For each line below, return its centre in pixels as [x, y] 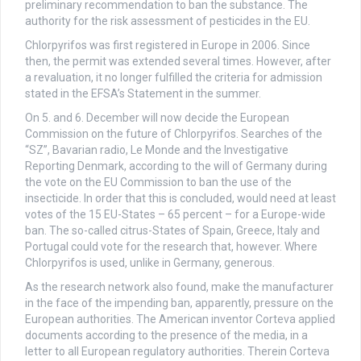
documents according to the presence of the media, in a [166, 336]
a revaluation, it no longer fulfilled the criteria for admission [174, 78]
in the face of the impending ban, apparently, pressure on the [179, 303]
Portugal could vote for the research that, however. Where [171, 247]
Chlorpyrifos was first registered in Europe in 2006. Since [168, 46]
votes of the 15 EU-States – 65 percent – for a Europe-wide [175, 215]
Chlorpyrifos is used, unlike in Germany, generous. [150, 263]
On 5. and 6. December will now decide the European [157, 118]
